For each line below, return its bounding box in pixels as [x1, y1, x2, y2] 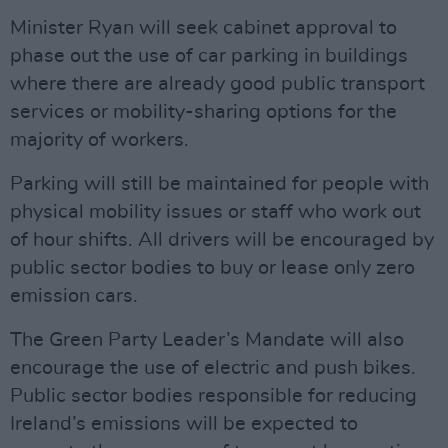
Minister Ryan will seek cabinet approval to [10, 18, 397, 38]
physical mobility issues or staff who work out [10, 202, 421, 222]
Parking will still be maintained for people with [10, 174, 429, 194]
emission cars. [10, 286, 138, 306]
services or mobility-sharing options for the [10, 102, 397, 122]
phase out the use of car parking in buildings [10, 46, 408, 66]
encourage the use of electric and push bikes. [10, 358, 416, 378]
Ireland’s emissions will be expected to [10, 414, 358, 434]
